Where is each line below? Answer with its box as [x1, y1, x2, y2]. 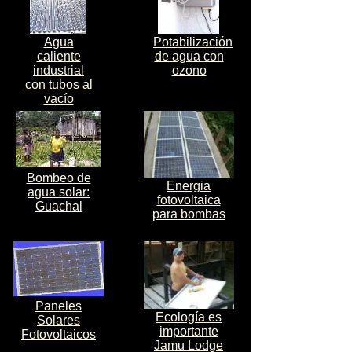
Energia [167, 179, 211, 192]
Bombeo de [26, 171, 91, 185]
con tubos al [24, 78, 93, 91]
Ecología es [156, 310, 222, 324]
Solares [37, 313, 80, 327]
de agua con [154, 49, 224, 63]
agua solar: [27, 185, 90, 199]
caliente [36, 49, 81, 63]
